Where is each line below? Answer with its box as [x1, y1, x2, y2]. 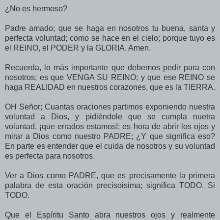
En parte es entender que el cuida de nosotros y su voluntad [5, 141, 215, 150]
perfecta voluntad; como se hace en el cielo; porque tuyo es [5, 33, 215, 42]
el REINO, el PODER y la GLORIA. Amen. [5, 43, 151, 52]
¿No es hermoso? [5, 4, 67, 13]
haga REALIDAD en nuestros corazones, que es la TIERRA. [5, 82, 215, 91]
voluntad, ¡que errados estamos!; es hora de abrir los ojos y [5, 122, 215, 131]
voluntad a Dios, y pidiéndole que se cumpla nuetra [5, 112, 215, 121]
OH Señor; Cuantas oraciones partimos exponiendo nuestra [5, 102, 215, 111]
